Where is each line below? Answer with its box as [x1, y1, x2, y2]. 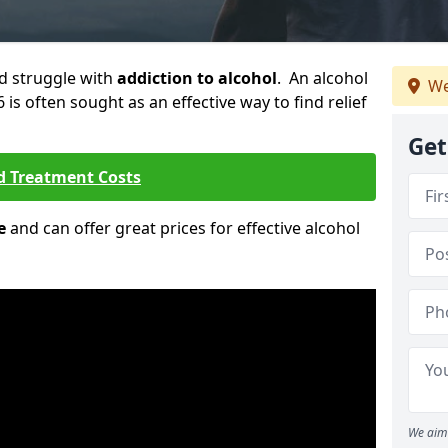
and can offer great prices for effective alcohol [6, 217, 360, 239]
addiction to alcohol [117, 67, 277, 89]
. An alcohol [277, 67, 368, 89]
